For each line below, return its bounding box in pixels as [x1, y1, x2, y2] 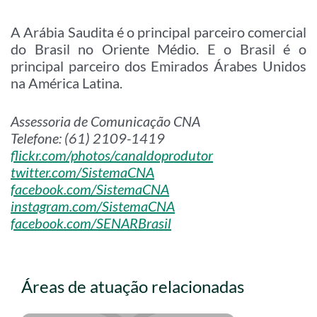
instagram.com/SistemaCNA [11, 197, 175, 214]
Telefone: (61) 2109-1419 [11, 129, 165, 146]
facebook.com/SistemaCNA [11, 180, 169, 197]
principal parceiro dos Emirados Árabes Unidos [11, 57, 306, 74]
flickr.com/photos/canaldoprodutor [11, 146, 213, 163]
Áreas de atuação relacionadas [21, 276, 244, 296]
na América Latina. [11, 74, 122, 91]
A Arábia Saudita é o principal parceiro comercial [11, 23, 306, 40]
